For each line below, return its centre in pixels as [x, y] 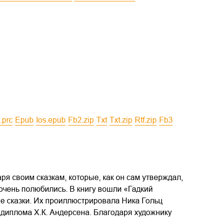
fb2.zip [83, 120]
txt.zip [123, 120]
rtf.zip [149, 120]
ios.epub [52, 120]
